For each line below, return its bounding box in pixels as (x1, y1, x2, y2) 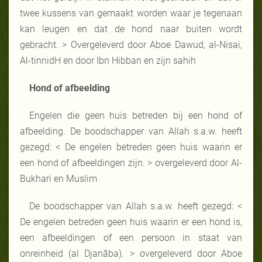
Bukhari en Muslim (20, 173, 97, 184)
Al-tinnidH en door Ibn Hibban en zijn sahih (20, 54, 196, 66)
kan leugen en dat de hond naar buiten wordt (20, 23, 242, 35)
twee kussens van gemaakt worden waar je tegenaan (20, 7, 242, 19)
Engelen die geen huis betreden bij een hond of (29, 109, 242, 121)
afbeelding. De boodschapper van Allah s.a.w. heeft (20, 125, 242, 137)
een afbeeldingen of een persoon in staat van (20, 232, 242, 243)
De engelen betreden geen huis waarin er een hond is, (20, 216, 242, 227)
